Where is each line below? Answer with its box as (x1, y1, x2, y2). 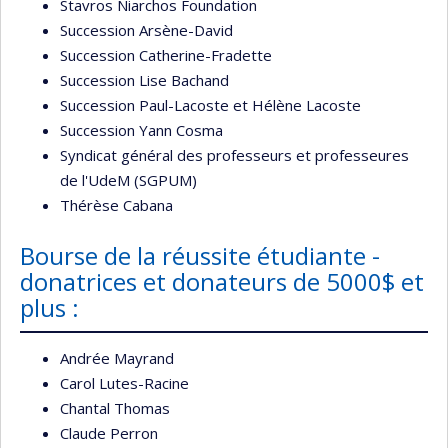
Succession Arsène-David (60, 20, 233, 41)
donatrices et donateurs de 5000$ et (20, 265, 424, 299)
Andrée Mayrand (60, 347, 174, 368)
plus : (20, 291, 79, 325)
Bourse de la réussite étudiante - (20, 239, 380, 273)
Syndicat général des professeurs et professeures (60, 145, 409, 166)
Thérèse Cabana (60, 195, 173, 216)
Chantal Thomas (60, 397, 170, 418)
